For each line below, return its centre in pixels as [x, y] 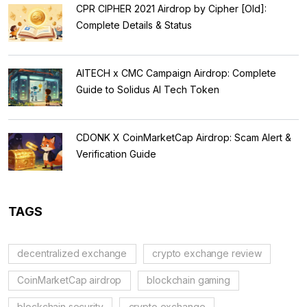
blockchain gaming [188, 280]
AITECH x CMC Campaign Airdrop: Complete [176, 73]
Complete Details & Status [134, 25]
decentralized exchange [72, 253]
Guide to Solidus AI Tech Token [148, 89]
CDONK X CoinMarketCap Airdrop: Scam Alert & [184, 137]
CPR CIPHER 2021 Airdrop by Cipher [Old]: [171, 8]
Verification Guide [116, 153]
